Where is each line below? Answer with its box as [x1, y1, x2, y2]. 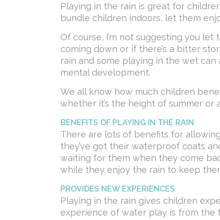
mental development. [60, 67, 150, 78]
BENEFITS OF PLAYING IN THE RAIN [60, 118, 194, 128]
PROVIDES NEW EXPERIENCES [60, 184, 175, 194]
